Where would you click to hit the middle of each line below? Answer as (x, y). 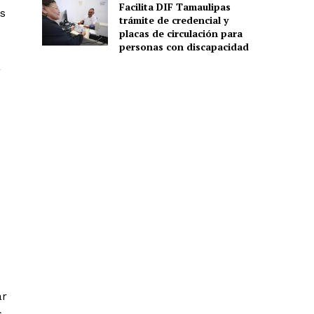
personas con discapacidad (184, 46)
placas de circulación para (180, 33)
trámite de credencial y (173, 20)
